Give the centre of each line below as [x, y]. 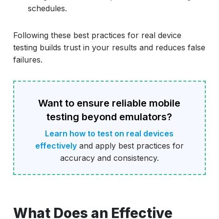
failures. [28, 59]
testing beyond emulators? [109, 117]
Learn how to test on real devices [109, 133]
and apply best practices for [130, 145]
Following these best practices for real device [97, 35]
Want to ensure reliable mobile [109, 103]
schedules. [47, 8]
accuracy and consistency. [109, 158]
